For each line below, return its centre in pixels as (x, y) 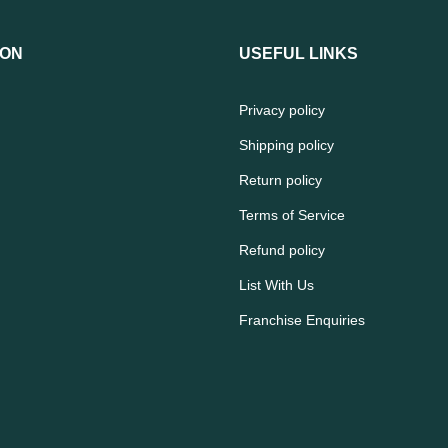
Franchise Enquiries (302, 319)
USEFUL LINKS (298, 53)
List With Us (276, 284)
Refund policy (282, 249)
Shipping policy (286, 144)
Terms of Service (292, 214)
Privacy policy (282, 109)
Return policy (280, 179)
